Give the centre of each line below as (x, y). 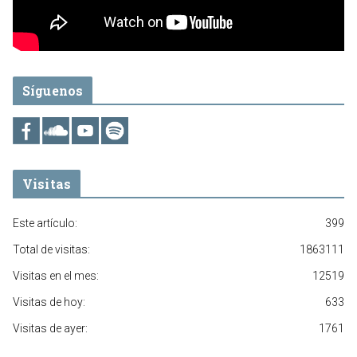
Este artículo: (45, 224)
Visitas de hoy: (49, 302)
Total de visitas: (51, 250)
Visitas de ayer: (50, 329)
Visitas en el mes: (56, 276)
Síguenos (53, 91)
